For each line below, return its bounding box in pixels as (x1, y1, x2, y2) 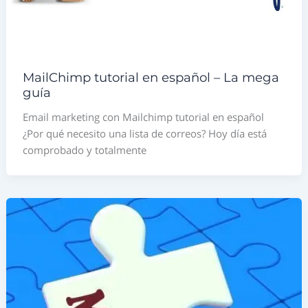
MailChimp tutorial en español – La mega (23, 69, 280, 86)
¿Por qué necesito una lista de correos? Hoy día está (23, 126, 267, 141)
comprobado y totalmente (23, 143, 147, 157)
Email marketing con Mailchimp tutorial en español (23, 110, 265, 124)
